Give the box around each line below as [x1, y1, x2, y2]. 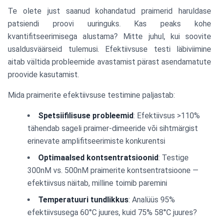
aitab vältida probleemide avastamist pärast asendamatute [8, 57, 211, 66]
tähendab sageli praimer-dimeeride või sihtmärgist [27, 124, 198, 133]
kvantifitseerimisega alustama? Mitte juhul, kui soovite [8, 32, 211, 41]
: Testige [158, 153, 189, 162]
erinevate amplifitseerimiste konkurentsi [27, 136, 165, 146]
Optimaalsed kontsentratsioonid [38, 153, 158, 162]
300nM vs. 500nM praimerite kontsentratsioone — [27, 166, 198, 175]
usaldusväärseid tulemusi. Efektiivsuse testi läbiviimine [8, 44, 211, 54]
